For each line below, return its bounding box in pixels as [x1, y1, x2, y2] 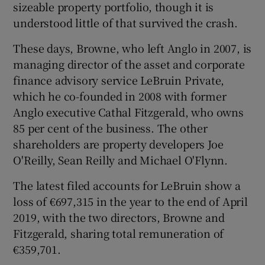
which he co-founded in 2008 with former [13, 88, 227, 104]
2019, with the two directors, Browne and [13, 209, 225, 225]
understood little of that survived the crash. [13, 14, 238, 30]
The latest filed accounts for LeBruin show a [13, 177, 241, 193]
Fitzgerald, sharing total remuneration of [13, 225, 224, 241]
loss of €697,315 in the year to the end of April [13, 193, 248, 209]
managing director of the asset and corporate [13, 56, 245, 72]
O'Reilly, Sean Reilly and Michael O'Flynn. [13, 151, 228, 167]
